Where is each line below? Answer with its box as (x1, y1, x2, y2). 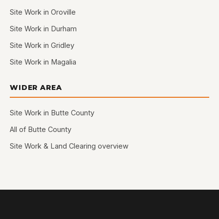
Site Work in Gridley (10, 41, 74, 49)
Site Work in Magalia (10, 58, 76, 66)
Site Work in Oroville (10, 8, 76, 16)
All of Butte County (10, 125, 71, 133)
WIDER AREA (10, 83, 62, 92)
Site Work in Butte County (10, 109, 94, 117)
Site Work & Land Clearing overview (10, 142, 129, 150)
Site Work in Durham (10, 24, 77, 33)
